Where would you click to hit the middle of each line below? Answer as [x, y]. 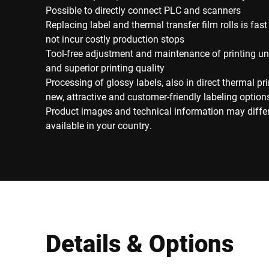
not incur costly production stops [115, 39]
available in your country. [99, 125]
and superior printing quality [105, 68]
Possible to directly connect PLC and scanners [143, 10]
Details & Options [140, 243]
